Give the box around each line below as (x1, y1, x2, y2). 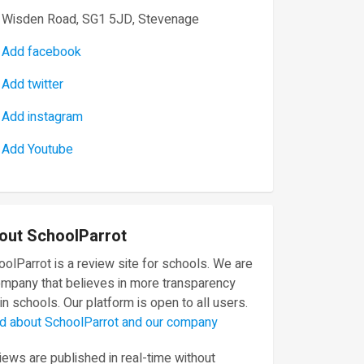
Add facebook (2, 42, 81, 62)
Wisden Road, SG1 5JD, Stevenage (2, 10, 199, 29)
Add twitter (2, 75, 63, 94)
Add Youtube (2, 140, 73, 159)
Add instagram (2, 107, 83, 127)
